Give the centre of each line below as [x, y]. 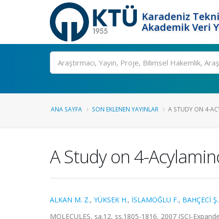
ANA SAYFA [66, 109]
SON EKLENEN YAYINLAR [125, 109]
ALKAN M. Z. [70, 200]
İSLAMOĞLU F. [155, 200]
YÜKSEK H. [111, 200]
